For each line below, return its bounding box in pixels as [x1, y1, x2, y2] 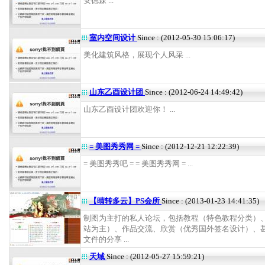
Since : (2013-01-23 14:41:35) [161, 196, 259, 205]
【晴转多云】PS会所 [89, 196, 161, 205]
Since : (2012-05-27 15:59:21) [106, 252, 204, 261]
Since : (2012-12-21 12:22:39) [141, 142, 239, 151]
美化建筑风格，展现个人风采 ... [83, 50, 190, 59]
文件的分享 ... [83, 235, 129, 244]
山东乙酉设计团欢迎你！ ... [83, 105, 175, 114]
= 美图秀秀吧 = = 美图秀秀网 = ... [83, 159, 193, 168]
